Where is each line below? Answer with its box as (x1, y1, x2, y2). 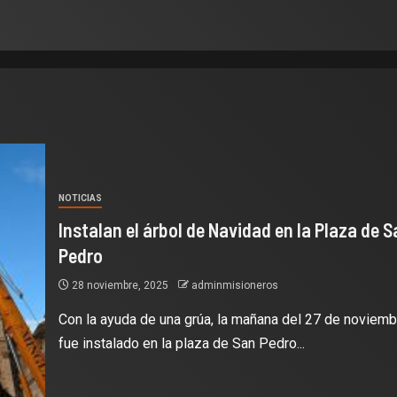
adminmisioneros (191, 278, 278, 292)
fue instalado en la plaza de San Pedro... (58, 334, 305, 352)
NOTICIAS (58, 192, 102, 203)
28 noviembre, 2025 (68, 278, 171, 292)
